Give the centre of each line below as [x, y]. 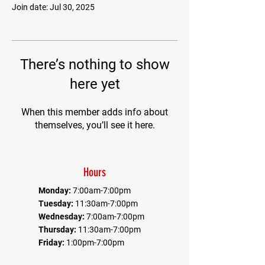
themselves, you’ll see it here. [95, 125]
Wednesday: [62, 216]
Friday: [52, 243]
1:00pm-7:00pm [95, 243]
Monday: [56, 190]
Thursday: [58, 230]
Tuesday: [57, 203]
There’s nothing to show [95, 64]
